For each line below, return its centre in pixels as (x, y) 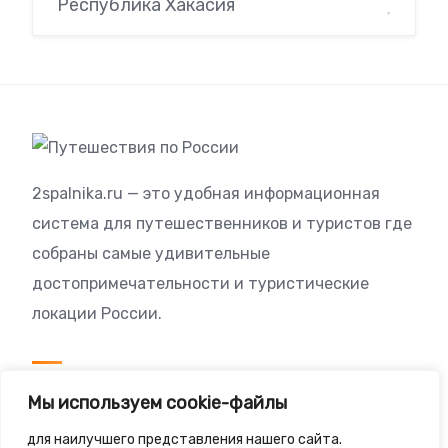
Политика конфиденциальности (174, 427)
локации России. (97, 314)
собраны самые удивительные (151, 254)
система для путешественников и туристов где (222, 224)
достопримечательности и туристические (200, 284)
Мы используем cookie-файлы (157, 403)
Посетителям (91, 388)
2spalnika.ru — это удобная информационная (206, 194)
